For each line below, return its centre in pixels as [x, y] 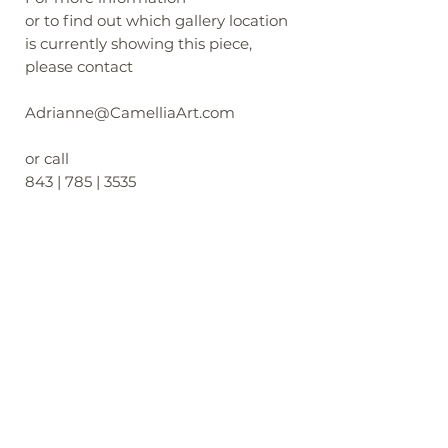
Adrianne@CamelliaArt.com [130, 112]
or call [47, 158]
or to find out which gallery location [156, 20]
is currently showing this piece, [138, 43]
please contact [79, 66]
